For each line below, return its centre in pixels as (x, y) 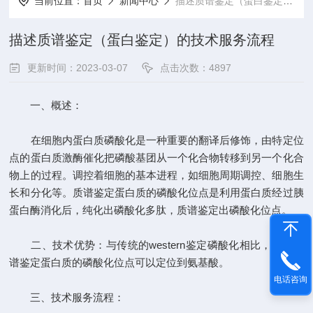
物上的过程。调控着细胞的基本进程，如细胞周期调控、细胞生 (156, 175)
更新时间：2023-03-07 (78, 68)
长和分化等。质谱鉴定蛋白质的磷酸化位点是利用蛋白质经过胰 (156, 192)
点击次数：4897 (196, 68)
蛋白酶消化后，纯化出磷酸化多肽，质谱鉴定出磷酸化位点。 (151, 210)
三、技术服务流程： (67, 297)
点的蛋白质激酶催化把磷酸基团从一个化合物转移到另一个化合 (156, 158)
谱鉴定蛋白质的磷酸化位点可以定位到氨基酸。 (119, 262)
